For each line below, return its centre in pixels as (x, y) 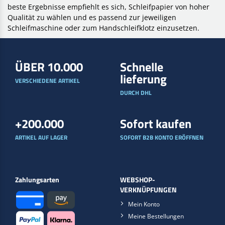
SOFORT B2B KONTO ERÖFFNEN (162, 137)
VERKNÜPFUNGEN (148, 190)
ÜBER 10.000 (49, 67)
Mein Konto (144, 204)
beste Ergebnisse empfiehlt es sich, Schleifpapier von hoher (108, 7)
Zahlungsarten (37, 180)
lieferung (143, 79)
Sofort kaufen (156, 123)
